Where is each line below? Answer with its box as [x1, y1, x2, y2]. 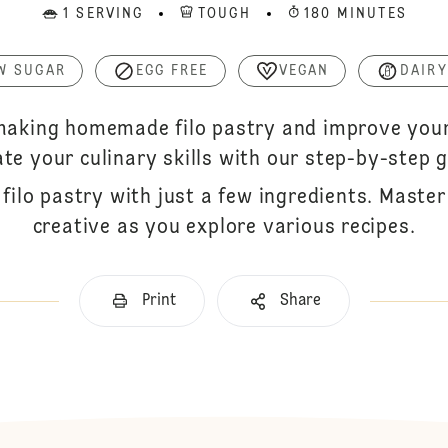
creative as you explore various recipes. [32, 218, 416, 238]
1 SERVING [63, 7, 144, 21]
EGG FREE [135, 64, 209, 78]
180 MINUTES [303, 7, 407, 21]
